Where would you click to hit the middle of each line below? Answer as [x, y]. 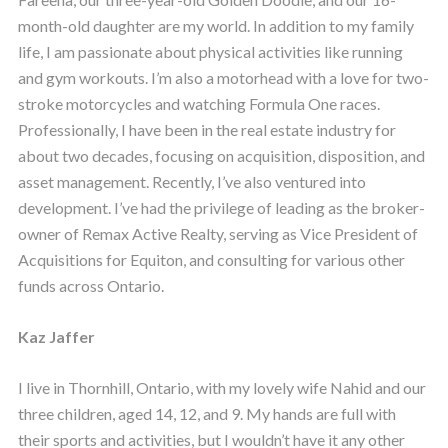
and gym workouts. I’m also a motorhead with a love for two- [223, 78]
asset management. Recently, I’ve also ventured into [191, 182]
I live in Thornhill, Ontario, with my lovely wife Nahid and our [221, 388]
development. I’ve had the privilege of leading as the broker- [221, 208]
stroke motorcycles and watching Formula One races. [198, 104]
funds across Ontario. [90, 286]
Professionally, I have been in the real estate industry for [206, 130]
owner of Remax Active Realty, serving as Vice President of [217, 234]
